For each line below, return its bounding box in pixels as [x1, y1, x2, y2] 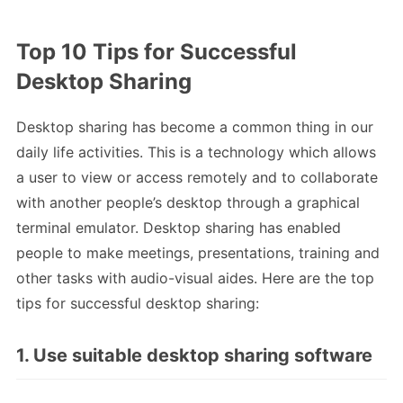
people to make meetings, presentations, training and [16, 244, 380, 263]
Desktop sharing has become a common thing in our [16, 118, 373, 137]
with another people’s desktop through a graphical [16, 193, 360, 212]
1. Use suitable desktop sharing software [16, 345, 372, 367]
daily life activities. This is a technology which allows [16, 143, 376, 162]
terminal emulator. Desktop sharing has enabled [16, 219, 341, 237]
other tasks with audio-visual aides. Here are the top [16, 269, 374, 288]
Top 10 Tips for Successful [16, 39, 297, 66]
